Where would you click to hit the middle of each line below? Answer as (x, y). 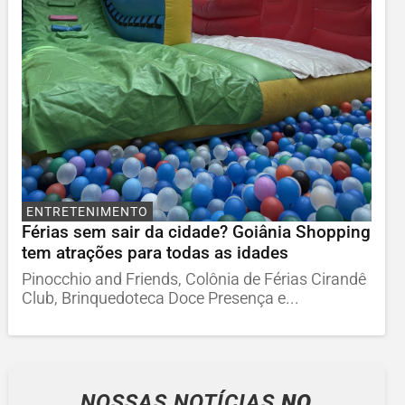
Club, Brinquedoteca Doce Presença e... (160, 298)
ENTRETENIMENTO (87, 212)
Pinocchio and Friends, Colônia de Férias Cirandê (193, 279)
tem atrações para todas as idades (155, 252)
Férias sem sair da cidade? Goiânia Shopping (196, 231)
